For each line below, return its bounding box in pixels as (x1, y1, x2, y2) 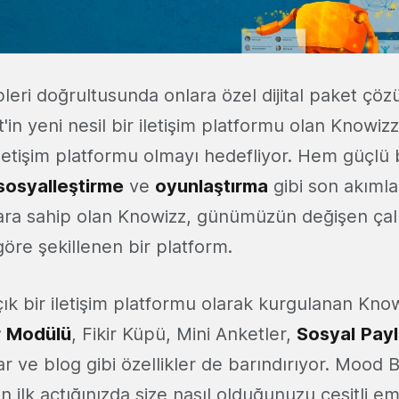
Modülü (6, 323, 71, 346)
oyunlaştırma (155, 175, 268, 198)
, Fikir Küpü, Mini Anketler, (71, 323, 297, 346)
